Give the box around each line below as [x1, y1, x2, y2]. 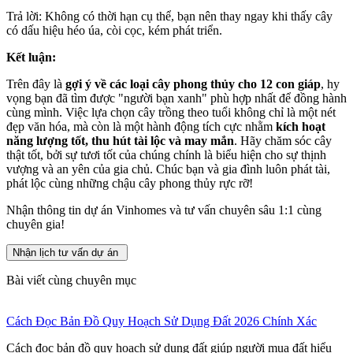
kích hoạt [276, 120, 325, 134]
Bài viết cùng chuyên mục [6, 273, 136, 288]
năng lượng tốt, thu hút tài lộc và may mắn [6, 134, 234, 148]
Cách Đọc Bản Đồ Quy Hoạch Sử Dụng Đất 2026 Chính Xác [6, 314, 317, 329]
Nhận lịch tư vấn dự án [13, 247, 121, 259]
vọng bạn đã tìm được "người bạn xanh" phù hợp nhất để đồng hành [6, 91, 347, 106]
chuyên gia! [6, 217, 65, 232]
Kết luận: [6, 50, 56, 65]
